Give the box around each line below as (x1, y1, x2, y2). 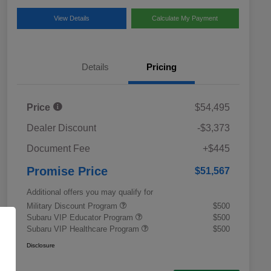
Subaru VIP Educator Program (27, 213, 135, 223)
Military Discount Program (27, 201, 120, 211)
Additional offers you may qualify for (27, 188, 153, 197)
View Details (53, 15, 90, 22)
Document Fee (27, 143, 90, 154)
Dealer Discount (27, 123, 96, 134)
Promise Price (27, 165, 108, 178)
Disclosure (27, 242, 55, 249)
